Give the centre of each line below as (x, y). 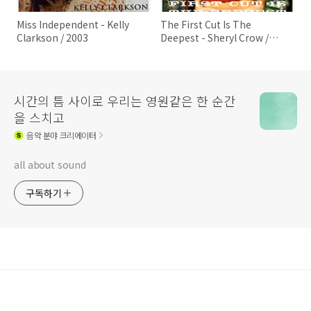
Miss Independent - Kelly (73, 25)
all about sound (50, 165)
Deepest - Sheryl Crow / (215, 38)
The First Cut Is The (206, 25)
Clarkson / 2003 (52, 38)
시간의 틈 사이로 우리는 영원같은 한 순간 (125, 101)
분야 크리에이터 (69, 135)
